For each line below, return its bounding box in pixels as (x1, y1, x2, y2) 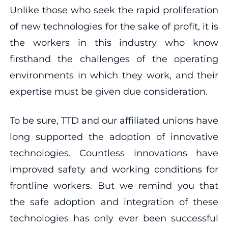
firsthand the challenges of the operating (9, 53, 219, 65)
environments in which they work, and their (9, 69, 219, 81)
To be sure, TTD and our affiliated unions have (9, 115, 219, 126)
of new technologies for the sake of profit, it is (9, 20, 219, 32)
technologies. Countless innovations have (9, 147, 219, 159)
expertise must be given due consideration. (9, 85, 208, 97)
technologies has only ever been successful (9, 212, 219, 224)
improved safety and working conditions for (9, 163, 219, 175)
